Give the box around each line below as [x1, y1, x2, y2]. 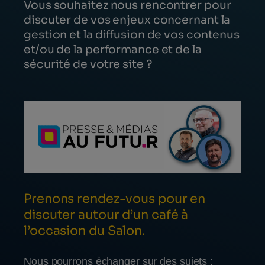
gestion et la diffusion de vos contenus [24, 27, 240, 42]
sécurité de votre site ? [24, 56, 152, 72]
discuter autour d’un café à [24, 207, 189, 223]
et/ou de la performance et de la [24, 41, 202, 57]
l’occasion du [24, 223, 108, 239]
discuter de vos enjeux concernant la [24, 12, 231, 27]
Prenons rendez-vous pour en [24, 191, 206, 207]
